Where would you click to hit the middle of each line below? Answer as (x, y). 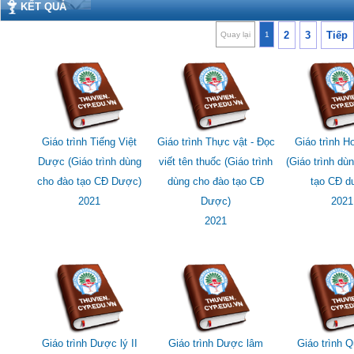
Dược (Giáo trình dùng (89, 161)
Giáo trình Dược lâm (216, 343)
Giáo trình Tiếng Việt (89, 141)
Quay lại (236, 35)
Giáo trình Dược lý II (89, 343)
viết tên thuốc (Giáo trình (216, 161)
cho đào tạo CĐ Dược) (89, 181)
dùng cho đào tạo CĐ (216, 181)
